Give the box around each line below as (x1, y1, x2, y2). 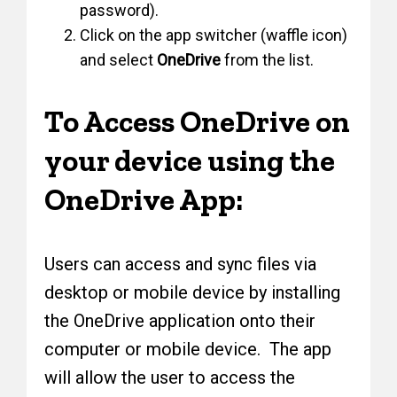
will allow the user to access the (44, 367, 296, 389)
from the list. (221, 51, 315, 70)
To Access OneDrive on (44, 104, 351, 141)
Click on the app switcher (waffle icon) (80, 26, 348, 45)
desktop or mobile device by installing (44, 282, 341, 304)
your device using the (44, 143, 336, 180)
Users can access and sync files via (44, 253, 317, 276)
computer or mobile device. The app (44, 339, 332, 361)
